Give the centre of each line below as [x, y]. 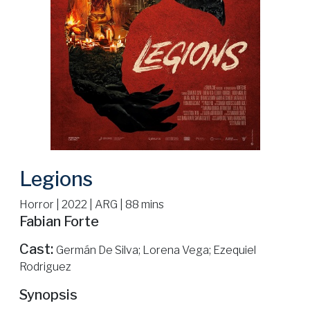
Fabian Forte [59, 222]
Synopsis [48, 295]
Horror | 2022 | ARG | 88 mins [92, 205]
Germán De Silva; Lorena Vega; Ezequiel [156, 250]
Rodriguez [45, 267]
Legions [56, 179]
